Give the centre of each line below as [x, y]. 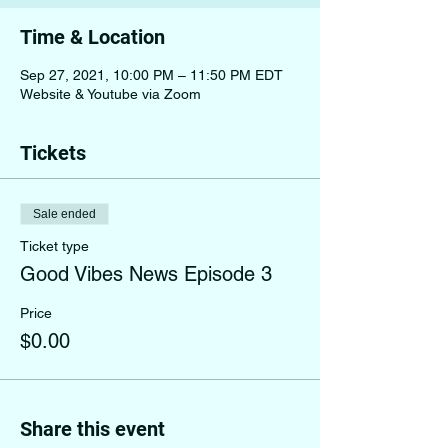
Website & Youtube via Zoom [110, 94]
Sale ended [64, 214]
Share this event [92, 429]
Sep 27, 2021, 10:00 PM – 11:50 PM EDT [151, 75]
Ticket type [54, 246]
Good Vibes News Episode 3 [146, 274]
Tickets [53, 153]
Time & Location [92, 37]
